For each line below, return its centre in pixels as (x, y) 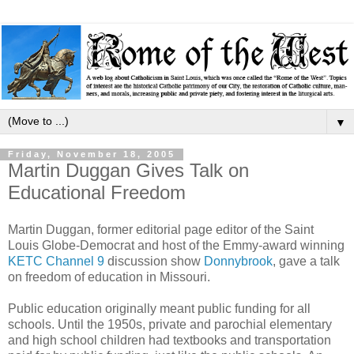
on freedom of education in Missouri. (109, 277)
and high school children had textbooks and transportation (169, 341)
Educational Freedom (97, 192)
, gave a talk (306, 262)
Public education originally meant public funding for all (159, 309)
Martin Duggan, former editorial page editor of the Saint (161, 230)
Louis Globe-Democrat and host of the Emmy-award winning (176, 246)
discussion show (154, 262)
